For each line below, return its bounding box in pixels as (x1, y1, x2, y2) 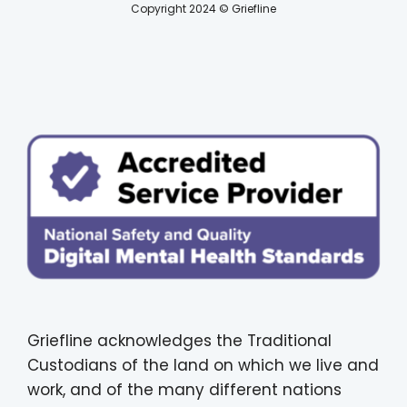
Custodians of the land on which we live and (27, 353, 379, 376)
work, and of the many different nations (27, 378, 342, 401)
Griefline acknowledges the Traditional (27, 329, 332, 352)
